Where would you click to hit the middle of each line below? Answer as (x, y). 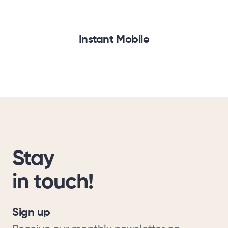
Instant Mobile (114, 39)
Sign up (31, 212)
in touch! (53, 182)
